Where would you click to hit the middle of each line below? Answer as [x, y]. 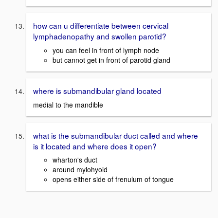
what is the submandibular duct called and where [116, 135]
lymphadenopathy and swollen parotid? [100, 36]
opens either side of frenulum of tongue [113, 179]
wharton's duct [75, 160]
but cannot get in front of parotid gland [111, 60]
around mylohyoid [80, 170]
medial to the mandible [68, 104]
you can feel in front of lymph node [106, 50]
